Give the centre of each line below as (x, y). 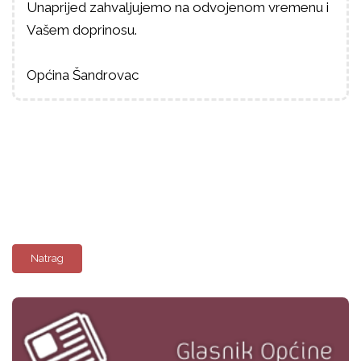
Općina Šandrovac (83, 75)
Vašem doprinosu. (82, 30)
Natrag (47, 258)
